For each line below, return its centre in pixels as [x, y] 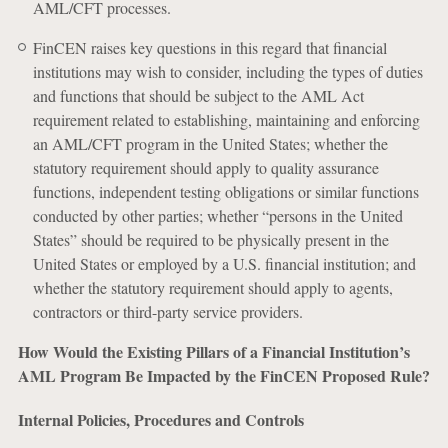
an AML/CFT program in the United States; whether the [210, 143]
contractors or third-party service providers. [167, 311]
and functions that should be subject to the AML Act [198, 95]
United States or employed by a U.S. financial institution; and [224, 263]
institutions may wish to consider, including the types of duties [227, 71]
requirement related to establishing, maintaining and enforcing [226, 119]
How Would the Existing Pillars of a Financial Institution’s [213, 351]
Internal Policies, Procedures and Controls [160, 419]
